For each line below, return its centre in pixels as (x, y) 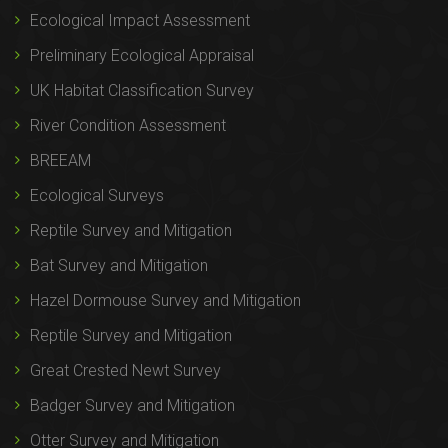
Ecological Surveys (97, 196)
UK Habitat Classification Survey (142, 91)
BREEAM (60, 161)
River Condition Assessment (128, 126)
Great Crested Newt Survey (125, 371)
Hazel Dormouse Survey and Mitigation (165, 301)
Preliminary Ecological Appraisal (142, 56)
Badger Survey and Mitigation (132, 406)
